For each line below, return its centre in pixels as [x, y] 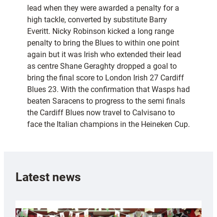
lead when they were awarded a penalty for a [103, 8]
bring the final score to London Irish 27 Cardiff [106, 78]
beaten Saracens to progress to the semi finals [106, 101]
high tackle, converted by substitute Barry [97, 20]
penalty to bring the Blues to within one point [103, 43]
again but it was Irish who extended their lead [104, 55]
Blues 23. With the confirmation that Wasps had [108, 90]
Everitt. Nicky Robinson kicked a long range [101, 31]
